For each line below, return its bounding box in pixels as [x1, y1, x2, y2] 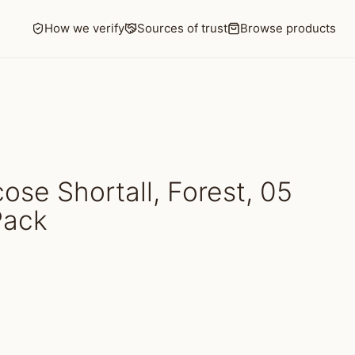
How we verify [44, 21, 124, 36]
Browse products [240, 21, 336, 36]
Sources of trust [137, 21, 227, 36]
